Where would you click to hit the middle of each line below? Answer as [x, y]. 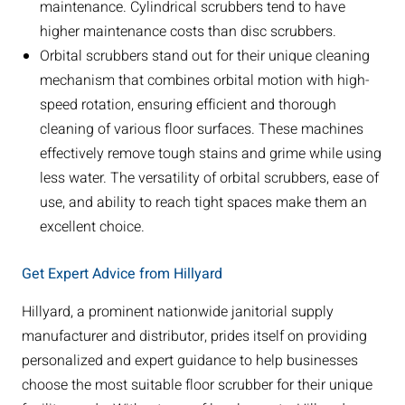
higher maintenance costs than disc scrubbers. [188, 32]
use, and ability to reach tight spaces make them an [203, 203]
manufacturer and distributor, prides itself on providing [194, 337]
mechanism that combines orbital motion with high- [204, 81]
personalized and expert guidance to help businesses [189, 361]
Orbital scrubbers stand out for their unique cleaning [204, 57]
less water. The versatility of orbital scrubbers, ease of [209, 179]
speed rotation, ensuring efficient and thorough [188, 105]
